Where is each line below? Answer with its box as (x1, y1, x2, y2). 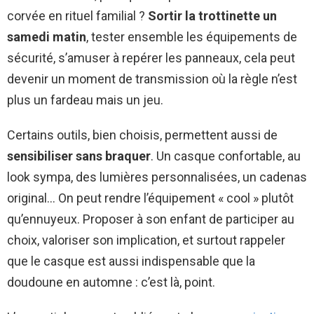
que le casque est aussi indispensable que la (7, 254, 255, 269)
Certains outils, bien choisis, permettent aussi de (7, 128, 278, 143)
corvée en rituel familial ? (7, 8, 148, 24)
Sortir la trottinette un (148, 8, 277, 24)
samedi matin (7, 29, 86, 45)
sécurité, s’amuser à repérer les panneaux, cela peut (7, 50, 295, 66)
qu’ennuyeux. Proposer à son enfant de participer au (7, 212, 294, 227)
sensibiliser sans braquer (7, 149, 151, 164)
